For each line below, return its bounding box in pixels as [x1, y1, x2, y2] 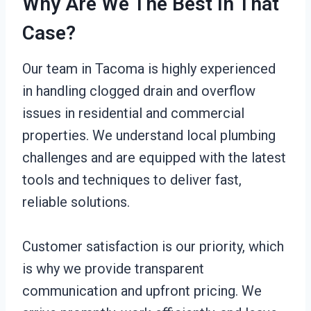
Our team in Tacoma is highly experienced [22, 60, 276, 77]
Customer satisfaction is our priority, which [22, 238, 284, 255]
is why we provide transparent [22, 260, 204, 277]
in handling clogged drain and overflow [22, 83, 255, 99]
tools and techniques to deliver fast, [22, 171, 242, 188]
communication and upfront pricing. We [22, 283, 262, 299]
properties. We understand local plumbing [22, 127, 276, 144]
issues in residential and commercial [22, 105, 244, 121]
